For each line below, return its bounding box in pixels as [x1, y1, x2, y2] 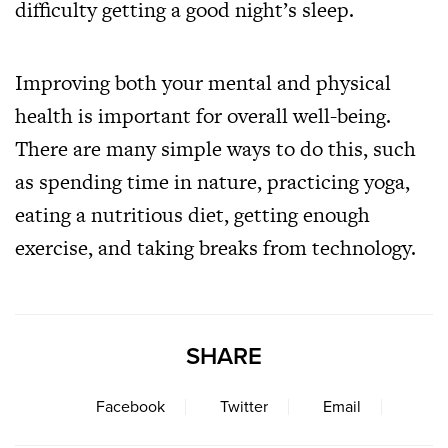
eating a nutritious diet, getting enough [15, 200, 370, 229]
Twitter [220, 397, 268, 417]
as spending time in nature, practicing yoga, [15, 167, 410, 196]
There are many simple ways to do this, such [15, 134, 416, 163]
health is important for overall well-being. [15, 101, 391, 130]
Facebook [96, 397, 165, 417]
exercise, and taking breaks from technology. [15, 233, 416, 262]
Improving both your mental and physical [15, 68, 391, 97]
